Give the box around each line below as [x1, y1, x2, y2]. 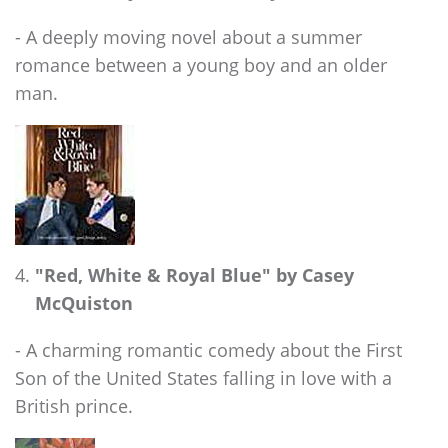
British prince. [15, 392, 133, 418]
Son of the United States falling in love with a [15, 364, 392, 390]
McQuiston [35, 290, 133, 316]
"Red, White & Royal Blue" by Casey [35, 262, 354, 288]
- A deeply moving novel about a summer [15, 23, 362, 49]
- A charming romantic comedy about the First [15, 336, 402, 362]
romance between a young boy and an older [15, 51, 387, 77]
